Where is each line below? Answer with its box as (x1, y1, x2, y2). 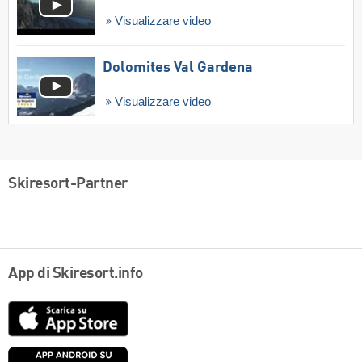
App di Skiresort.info (8, 265, 143, 282)
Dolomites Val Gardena (103, 60, 253, 75)
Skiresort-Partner (8, 176, 128, 193)
